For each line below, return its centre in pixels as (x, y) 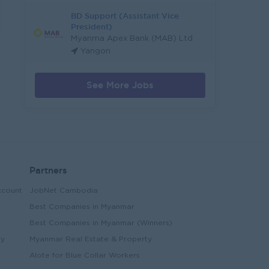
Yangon (95, 51)
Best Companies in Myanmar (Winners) (101, 223)
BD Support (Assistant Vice (125, 16)
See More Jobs (120, 85)
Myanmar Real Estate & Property (91, 239)
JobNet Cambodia (64, 191)
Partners (48, 170)
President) (92, 26)
